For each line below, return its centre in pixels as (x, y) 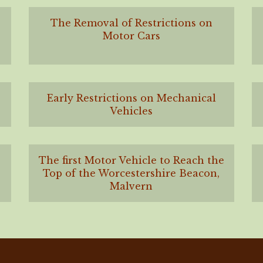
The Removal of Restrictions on (131, 23)
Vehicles (131, 111)
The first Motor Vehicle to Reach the (131, 161)
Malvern (131, 186)
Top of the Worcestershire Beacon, (131, 173)
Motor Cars (131, 36)
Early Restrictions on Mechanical (131, 98)
